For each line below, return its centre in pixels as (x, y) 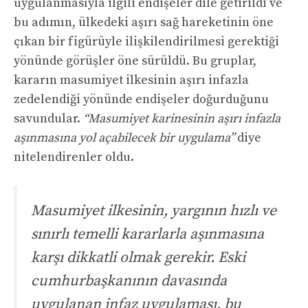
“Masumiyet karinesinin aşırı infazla (182, 119)
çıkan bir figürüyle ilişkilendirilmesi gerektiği (146, 42)
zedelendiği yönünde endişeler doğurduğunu (141, 100)
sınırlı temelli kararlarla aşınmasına (147, 234)
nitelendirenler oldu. (74, 157)
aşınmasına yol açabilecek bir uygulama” (124, 138)
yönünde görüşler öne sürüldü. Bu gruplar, (135, 61)
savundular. (48, 119)
